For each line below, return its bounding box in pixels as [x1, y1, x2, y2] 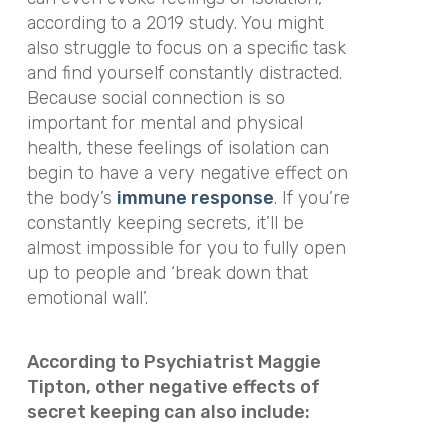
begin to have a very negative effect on [26, 161, 348, 184]
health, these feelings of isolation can [26, 136, 329, 159]
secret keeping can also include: [26, 401, 310, 423]
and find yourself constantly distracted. [26, 61, 342, 84]
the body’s [26, 186, 117, 209]
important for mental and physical [26, 111, 303, 134]
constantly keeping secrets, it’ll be [26, 211, 304, 234]
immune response [116, 186, 274, 209]
